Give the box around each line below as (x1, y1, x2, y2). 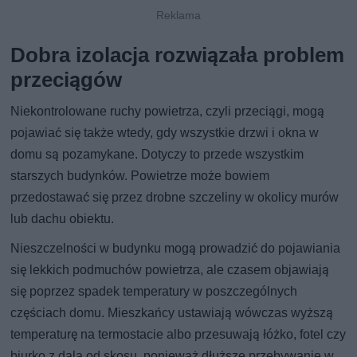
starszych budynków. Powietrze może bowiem (10, 168, 270, 184)
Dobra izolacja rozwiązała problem (10, 43, 345, 68)
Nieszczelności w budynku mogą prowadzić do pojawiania (10, 241, 341, 257)
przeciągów (10, 68, 123, 92)
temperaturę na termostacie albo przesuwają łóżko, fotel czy (10, 327, 347, 343)
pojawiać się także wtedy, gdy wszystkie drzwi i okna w (10, 125, 320, 141)
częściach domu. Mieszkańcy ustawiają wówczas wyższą (10, 305, 334, 321)
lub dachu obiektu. (10, 211, 115, 227)
